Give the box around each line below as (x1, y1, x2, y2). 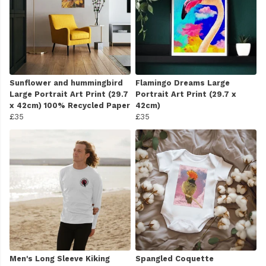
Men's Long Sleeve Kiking (9, 254, 110, 263)
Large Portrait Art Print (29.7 (9, 89, 128, 99)
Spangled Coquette (135, 254, 214, 263)
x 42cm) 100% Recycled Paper (9, 100, 130, 110)
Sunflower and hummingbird (9, 78, 123, 87)
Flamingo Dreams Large (135, 78, 230, 87)
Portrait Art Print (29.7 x (135, 89, 236, 99)
